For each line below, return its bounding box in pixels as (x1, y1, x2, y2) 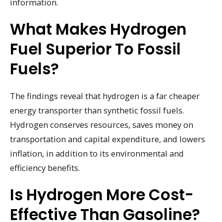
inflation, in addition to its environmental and (10, 148, 184, 160)
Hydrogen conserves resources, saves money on (10, 119, 193, 131)
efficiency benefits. (10, 162, 80, 174)
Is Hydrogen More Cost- (10, 183, 194, 206)
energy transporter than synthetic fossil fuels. (10, 105, 184, 116)
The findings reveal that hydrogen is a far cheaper (10, 90, 200, 102)
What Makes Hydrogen (10, 18, 186, 41)
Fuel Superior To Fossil (10, 38, 181, 60)
